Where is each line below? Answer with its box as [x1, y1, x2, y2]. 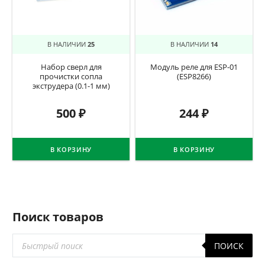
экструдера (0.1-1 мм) [32, 80, 110, 91]
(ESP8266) [177, 71, 211, 82]
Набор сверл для [40, 62, 102, 72]
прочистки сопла [40, 71, 102, 82]
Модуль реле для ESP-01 [150, 62, 238, 72]
